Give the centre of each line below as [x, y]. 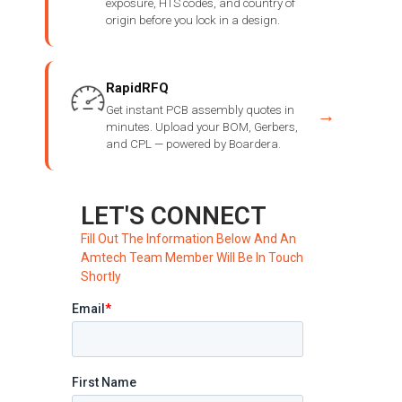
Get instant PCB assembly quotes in [200, 110]
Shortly [101, 277]
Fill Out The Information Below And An [188, 239]
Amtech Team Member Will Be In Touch [192, 258]
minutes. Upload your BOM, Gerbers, [202, 127]
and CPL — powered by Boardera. [193, 144]
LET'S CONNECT [174, 216]
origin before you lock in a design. [193, 21]
